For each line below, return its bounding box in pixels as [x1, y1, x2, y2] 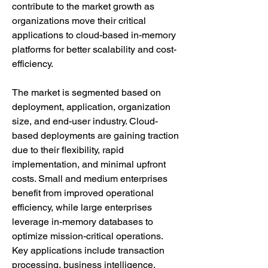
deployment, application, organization [12, 100, 170, 112]
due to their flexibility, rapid [12, 144, 124, 156]
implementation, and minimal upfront [12, 158, 166, 170]
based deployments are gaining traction [12, 129, 179, 141]
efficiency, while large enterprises [12, 201, 152, 213]
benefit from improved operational [12, 187, 154, 199]
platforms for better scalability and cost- [12, 43, 176, 55]
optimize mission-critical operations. [12, 230, 163, 242]
